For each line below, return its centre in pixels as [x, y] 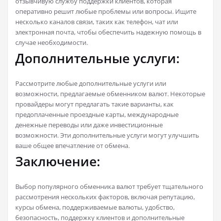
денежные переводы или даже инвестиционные [89, 125]
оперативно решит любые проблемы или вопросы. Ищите [106, 11]
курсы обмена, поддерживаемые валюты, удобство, [95, 207]
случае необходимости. [52, 42]
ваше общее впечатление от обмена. [73, 145]
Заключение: [58, 161]
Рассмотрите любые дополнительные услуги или [91, 83]
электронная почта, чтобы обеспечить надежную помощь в [108, 32]
